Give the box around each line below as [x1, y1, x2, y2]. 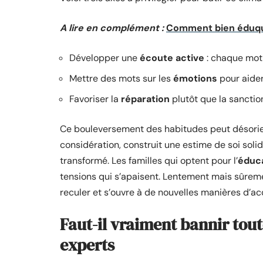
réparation [121, 93, 170, 105]
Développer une [69, 52, 140, 64]
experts [60, 234, 114, 256]
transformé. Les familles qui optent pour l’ [60, 154, 238, 167]
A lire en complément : [60, 22, 164, 34]
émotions [173, 72, 217, 85]
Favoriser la [69, 93, 121, 105]
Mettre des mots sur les [69, 72, 173, 85]
